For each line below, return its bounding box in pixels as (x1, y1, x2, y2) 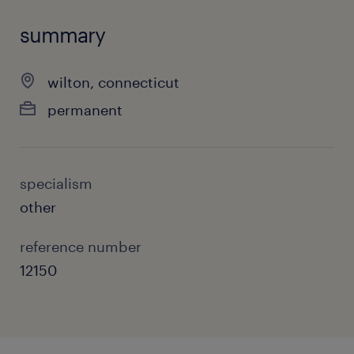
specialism (20, 175, 92, 192)
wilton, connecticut (47, 73, 179, 91)
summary (20, 22, 105, 47)
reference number (20, 238, 141, 255)
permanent (47, 101, 122, 119)
